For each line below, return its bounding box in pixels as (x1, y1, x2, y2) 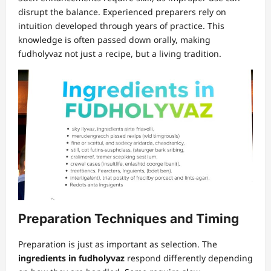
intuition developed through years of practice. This (18, 19, 224, 31)
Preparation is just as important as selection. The (18, 238, 217, 250)
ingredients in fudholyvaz (18, 252, 125, 264)
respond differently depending (125, 252, 253, 264)
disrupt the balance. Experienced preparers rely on (18, 5, 226, 18)
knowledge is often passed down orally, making (18, 33, 211, 45)
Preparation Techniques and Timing (18, 211, 239, 227)
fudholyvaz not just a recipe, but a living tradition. (18, 47, 221, 59)
